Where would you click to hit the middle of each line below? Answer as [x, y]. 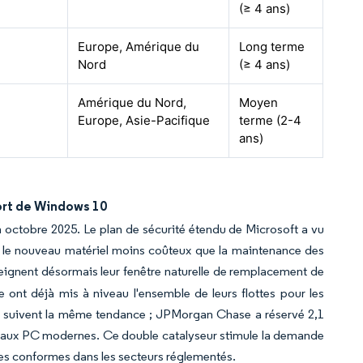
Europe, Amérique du [139, 47]
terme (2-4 [271, 120]
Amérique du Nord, [132, 102]
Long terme [272, 47]
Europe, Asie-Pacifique [144, 120]
